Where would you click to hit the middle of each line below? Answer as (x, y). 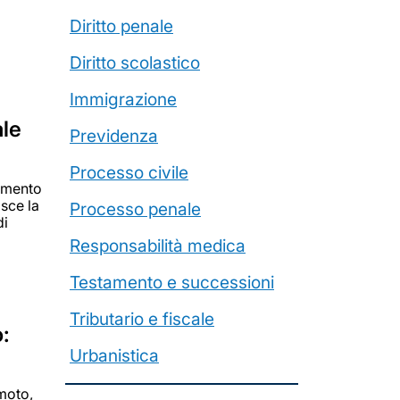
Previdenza (114, 136)
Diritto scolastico (135, 62)
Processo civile (129, 172)
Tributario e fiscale (142, 319)
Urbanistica (114, 355)
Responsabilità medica (158, 246)
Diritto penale (121, 26)
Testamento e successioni (172, 282)
